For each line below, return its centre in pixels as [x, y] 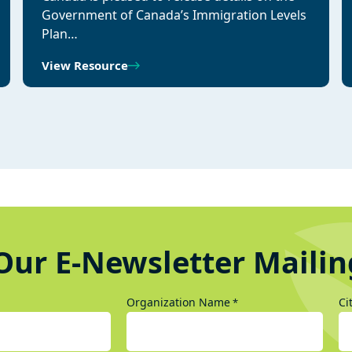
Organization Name [178, 302]
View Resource [85, 65]
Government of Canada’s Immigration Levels [174, 15]
